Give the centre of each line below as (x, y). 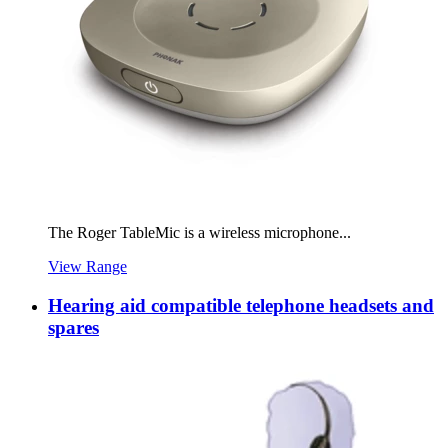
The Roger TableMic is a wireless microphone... (199, 233)
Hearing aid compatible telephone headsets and (241, 305)
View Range (87, 267)
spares (73, 327)
